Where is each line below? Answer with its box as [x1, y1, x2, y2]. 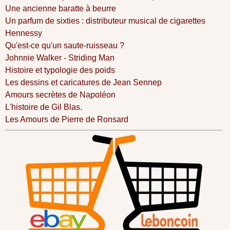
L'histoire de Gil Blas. [5, 102, 82, 111]
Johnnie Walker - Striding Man [5, 53, 114, 62]
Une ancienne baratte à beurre [5, 4, 116, 13]
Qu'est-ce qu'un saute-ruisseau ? [5, 41, 124, 50]
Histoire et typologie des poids [5, 65, 115, 74]
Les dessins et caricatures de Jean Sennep [5, 78, 162, 87]
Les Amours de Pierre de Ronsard [5, 114, 128, 124]
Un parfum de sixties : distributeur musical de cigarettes [5, 16, 205, 25]
